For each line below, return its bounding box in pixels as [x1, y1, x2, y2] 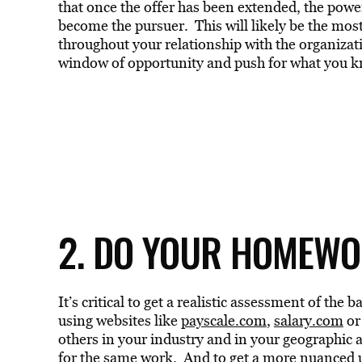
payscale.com [180, 310, 267, 330]
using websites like [57, 310, 181, 330]
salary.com [273, 310, 343, 330]
